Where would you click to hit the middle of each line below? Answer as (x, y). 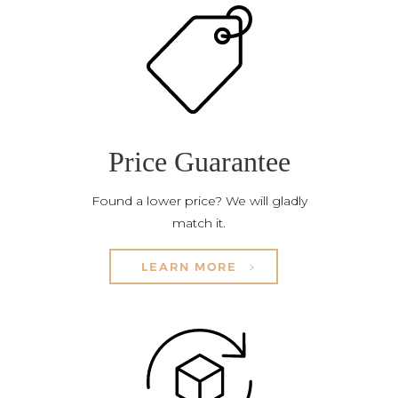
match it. (199, 223)
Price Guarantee (199, 161)
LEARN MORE (191, 266)
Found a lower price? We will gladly (199, 200)
